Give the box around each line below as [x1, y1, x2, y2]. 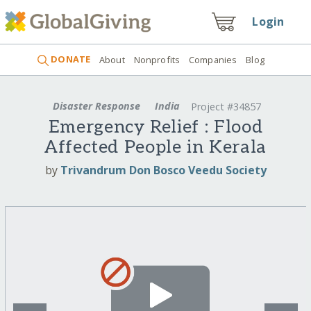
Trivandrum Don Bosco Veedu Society [60, 162, 267, 178]
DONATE [49, 53, 91, 66]
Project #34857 [191, 100, 262, 114]
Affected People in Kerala [44, 137, 267, 159]
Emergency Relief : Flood [48, 117, 263, 139]
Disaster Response [49, 99, 143, 112]
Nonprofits [133, 53, 180, 66]
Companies [189, 53, 237, 66]
